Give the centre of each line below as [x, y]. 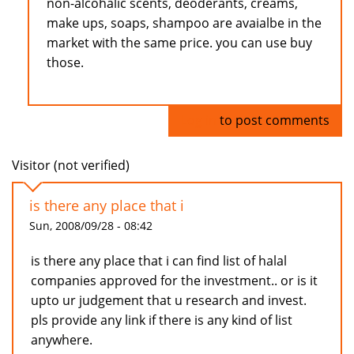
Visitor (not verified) [71, 166]
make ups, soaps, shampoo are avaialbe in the [184, 23]
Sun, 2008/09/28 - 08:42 [91, 226]
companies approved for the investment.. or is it [174, 281]
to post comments [273, 121]
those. [65, 63]
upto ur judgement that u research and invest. [169, 301]
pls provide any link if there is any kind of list [162, 320]
